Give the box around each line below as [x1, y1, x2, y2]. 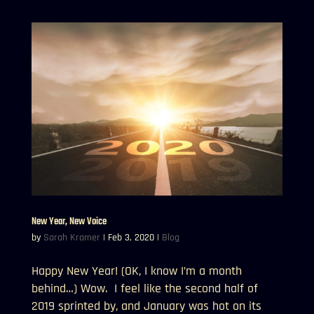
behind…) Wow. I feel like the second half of [31, 280, 258, 296]
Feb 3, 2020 [107, 231, 154, 244]
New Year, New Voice [31, 213, 107, 230]
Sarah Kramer [43, 231, 100, 244]
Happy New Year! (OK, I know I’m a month [31, 262, 242, 279]
